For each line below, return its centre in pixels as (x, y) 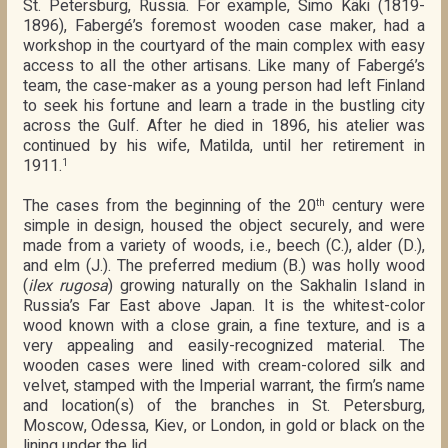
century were (375, 206)
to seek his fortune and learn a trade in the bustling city (224, 106)
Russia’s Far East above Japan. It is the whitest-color (224, 306)
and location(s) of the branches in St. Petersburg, (224, 406)
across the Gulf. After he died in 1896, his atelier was (224, 126)
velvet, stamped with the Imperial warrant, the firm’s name (224, 386)
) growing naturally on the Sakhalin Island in (266, 286)
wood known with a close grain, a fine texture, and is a (224, 326)
